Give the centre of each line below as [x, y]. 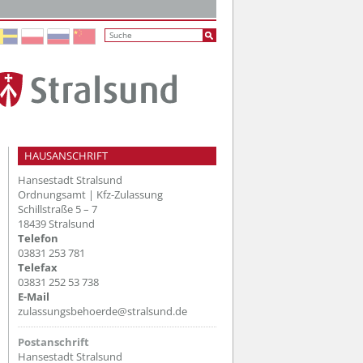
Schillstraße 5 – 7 [58, 209]
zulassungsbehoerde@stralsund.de [102, 311]
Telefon [38, 238]
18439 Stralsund [56, 223]
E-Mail [34, 296]
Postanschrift [53, 342]
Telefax [38, 267]
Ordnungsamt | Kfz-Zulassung [90, 194]
